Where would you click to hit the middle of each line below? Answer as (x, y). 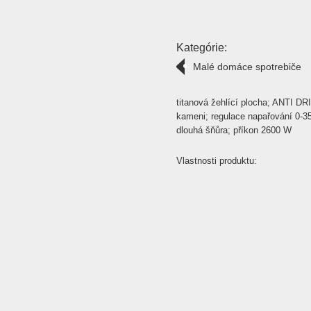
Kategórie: (202, 48)
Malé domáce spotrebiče (247, 67)
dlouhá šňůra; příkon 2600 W (234, 130)
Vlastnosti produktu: (217, 161)
